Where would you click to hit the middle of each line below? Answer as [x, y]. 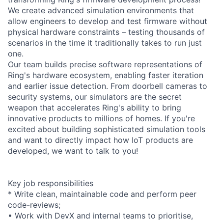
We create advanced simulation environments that [101, 10]
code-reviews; [34, 205]
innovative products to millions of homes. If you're [101, 118]
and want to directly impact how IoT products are [100, 140]
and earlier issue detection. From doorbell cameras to [108, 86]
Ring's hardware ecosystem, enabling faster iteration [106, 75]
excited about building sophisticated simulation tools [107, 129]
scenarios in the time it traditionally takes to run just [105, 42]
